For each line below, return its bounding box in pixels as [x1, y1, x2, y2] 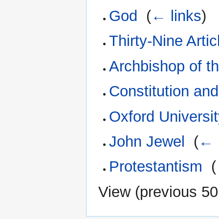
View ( [98, 183, 140, 200]
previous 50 [140, 183, 218, 200]
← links [151, 7, 202, 25]
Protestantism [109, 158, 203, 175]
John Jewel [109, 132, 185, 150]
